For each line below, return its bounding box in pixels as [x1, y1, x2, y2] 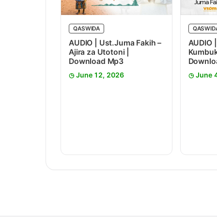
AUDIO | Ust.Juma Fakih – [69, 38, 162, 47]
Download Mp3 [69, 56, 124, 66]
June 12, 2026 [76, 70, 124, 79]
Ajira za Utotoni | [69, 47, 130, 57]
